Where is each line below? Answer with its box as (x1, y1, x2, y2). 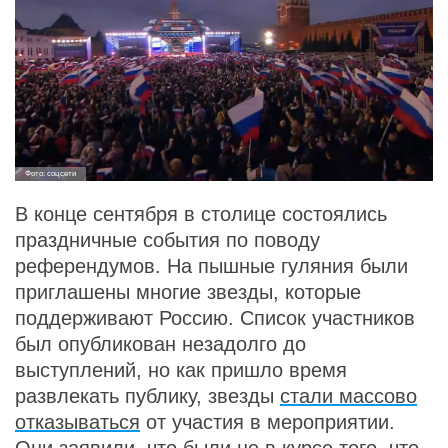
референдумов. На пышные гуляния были (15, 255, 408, 278)
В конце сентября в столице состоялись (15, 203, 387, 226)
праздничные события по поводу (15, 229, 320, 252)
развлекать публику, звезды (15, 385, 280, 408)
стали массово (280, 385, 417, 408)
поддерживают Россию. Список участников (15, 307, 415, 330)
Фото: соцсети (25, 169, 76, 179)
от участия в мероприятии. (140, 411, 395, 434)
